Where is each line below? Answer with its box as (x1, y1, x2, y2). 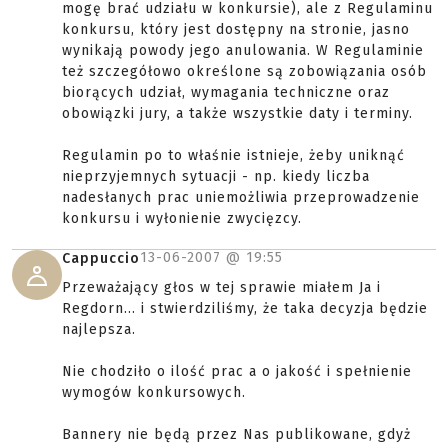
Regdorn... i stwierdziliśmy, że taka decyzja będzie (62, 300, 428, 317)
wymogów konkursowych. (62, 384, 246, 401)
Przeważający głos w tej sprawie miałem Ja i (62, 279, 381, 296)
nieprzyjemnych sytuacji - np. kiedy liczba (62, 168, 370, 185)
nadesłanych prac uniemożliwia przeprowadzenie (62, 189, 420, 206)
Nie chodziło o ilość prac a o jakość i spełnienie (62, 363, 412, 380)
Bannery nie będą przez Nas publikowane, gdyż (62, 426, 411, 443)
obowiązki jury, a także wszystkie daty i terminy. (62, 105, 413, 122)
